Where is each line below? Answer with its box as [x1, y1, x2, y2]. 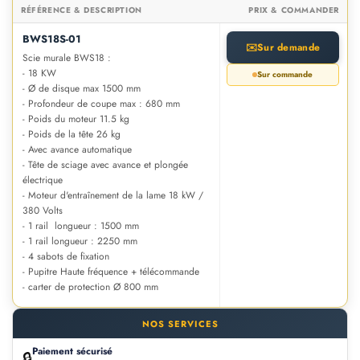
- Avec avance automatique [22, 141, 132, 157]
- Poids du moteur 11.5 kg [22, 111, 129, 126]
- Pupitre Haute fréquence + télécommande [22, 264, 199, 279]
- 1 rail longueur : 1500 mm [22, 218, 139, 233]
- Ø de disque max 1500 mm [22, 80, 141, 96]
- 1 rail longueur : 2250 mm [22, 233, 137, 248]
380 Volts [22, 202, 63, 218]
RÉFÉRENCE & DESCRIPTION [21, 3, 142, 16]
